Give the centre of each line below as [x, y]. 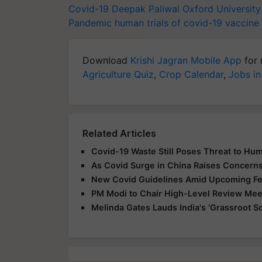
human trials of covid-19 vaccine [187, 23]
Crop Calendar [191, 75]
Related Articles [119, 134]
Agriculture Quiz [118, 75]
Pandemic [90, 23]
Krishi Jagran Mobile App [186, 61]
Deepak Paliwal [146, 9]
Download [106, 61]
